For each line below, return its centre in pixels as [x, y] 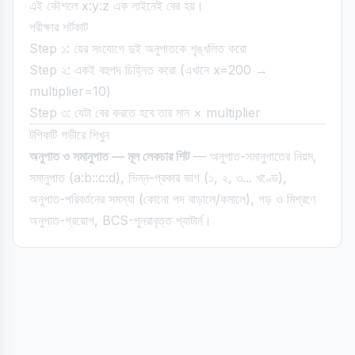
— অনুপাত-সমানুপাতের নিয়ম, [253, 156]
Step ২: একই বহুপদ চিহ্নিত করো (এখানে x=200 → [149, 70]
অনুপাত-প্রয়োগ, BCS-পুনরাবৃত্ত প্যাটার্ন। [120, 220]
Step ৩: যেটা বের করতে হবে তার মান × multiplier [145, 113]
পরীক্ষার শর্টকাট [59, 27]
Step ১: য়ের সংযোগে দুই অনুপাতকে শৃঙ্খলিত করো [138, 48]
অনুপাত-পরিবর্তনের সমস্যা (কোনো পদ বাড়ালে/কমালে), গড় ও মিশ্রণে [172, 199]
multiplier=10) [70, 91]
